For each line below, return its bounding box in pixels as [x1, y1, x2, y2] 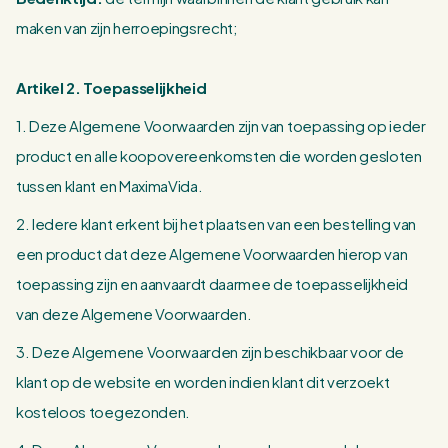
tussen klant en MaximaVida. [16, 176, 203, 195]
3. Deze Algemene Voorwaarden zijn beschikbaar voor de [16, 342, 405, 361]
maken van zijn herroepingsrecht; [16, 18, 238, 37]
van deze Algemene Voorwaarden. [16, 304, 252, 323]
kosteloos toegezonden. [16, 402, 190, 421]
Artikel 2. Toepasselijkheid [16, 78, 207, 97]
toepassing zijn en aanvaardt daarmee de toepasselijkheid [16, 274, 409, 293]
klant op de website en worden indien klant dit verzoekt [16, 372, 390, 391]
